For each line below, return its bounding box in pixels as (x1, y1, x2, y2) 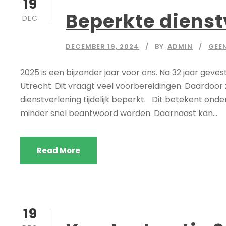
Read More (37, 145, 80, 156)
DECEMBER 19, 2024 (66, 42, 139, 52)
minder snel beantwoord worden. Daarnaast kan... (20, 107, 217, 120)
